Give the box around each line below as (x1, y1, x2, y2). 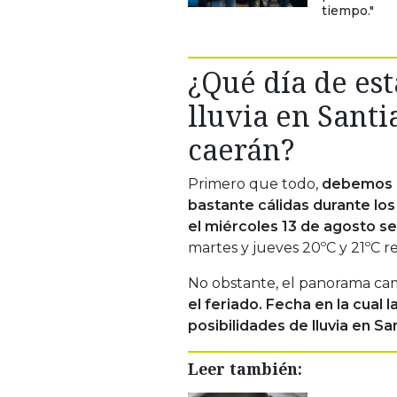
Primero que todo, (188, 175, 318, 192)
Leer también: (188, 357, 302, 379)
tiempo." (322, 2, 374, 19)
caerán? (188, 129, 294, 168)
